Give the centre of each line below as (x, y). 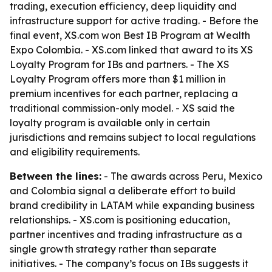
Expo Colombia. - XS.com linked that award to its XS (131, 50)
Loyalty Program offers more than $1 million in (118, 79)
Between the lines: (56, 176)
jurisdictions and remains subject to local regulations (133, 137)
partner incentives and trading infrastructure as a (126, 234)
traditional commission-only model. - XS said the (122, 108)
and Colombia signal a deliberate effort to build (123, 191)
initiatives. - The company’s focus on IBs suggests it (129, 263)
